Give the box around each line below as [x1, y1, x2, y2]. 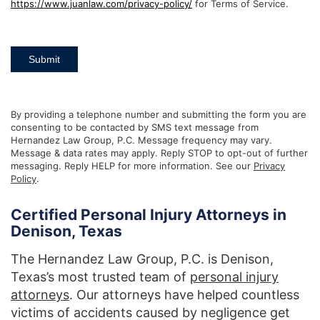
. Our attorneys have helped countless [69, 286, 299, 302]
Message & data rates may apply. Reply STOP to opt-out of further [11, 146, 308, 159]
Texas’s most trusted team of [11, 269, 190, 284]
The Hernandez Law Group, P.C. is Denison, [11, 251, 274, 266]
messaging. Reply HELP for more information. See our [11, 159, 254, 171]
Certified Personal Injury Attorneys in [11, 205, 286, 224]
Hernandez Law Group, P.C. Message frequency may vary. [11, 134, 272, 146]
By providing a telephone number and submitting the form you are [11, 108, 306, 120]
